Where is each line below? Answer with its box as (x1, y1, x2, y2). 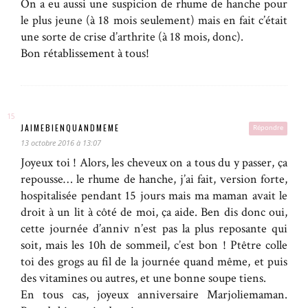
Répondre (253, 124, 283, 131)
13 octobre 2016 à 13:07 (21, 137, 101, 148)
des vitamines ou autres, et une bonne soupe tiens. (21, 269, 266, 286)
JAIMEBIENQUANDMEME (21, 121, 120, 133)
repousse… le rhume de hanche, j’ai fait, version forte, (21, 170, 287, 187)
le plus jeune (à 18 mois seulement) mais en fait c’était (21, 12, 287, 28)
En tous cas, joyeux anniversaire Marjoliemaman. (21, 286, 287, 302)
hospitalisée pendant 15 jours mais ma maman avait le (21, 187, 287, 203)
